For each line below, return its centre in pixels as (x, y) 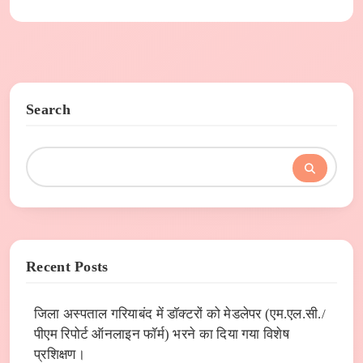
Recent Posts (67, 267)
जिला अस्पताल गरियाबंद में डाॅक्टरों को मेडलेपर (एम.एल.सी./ (180, 314)
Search (48, 110)
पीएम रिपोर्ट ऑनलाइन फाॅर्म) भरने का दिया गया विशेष (162, 335)
